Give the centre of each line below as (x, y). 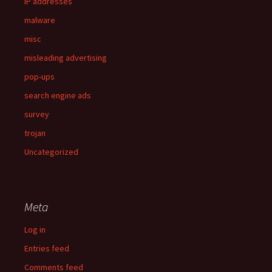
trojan (35, 133)
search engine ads (58, 96)
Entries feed (47, 249)
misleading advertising (66, 58)
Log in (35, 230)
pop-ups (39, 77)
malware (40, 20)
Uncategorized (51, 152)
